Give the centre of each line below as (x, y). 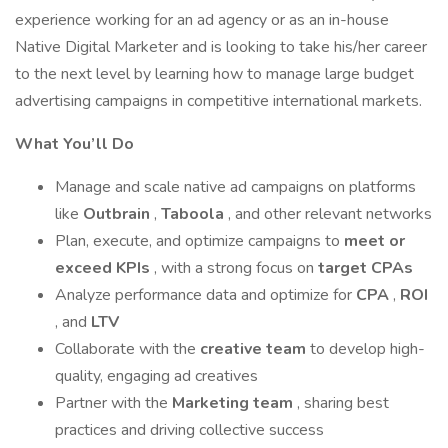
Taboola (194, 214)
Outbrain (118, 214)
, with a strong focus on (236, 268)
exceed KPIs (104, 268)
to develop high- (367, 349)
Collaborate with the (127, 349)
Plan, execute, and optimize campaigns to (199, 241)
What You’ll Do (74, 144)
